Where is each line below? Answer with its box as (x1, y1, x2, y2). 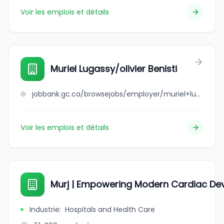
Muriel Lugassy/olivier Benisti (50, 62, 177, 75)
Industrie (29, 204, 59, 214)
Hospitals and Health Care (65, 204, 155, 214)
